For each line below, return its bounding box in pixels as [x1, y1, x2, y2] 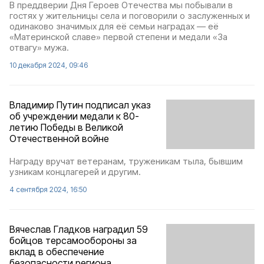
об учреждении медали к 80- [9, 110, 139, 122]
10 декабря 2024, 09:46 [9, 61, 88, 70]
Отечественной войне [9, 133, 109, 144]
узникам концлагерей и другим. [9, 166, 141, 178]
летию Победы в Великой [9, 121, 123, 133]
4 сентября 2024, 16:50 [9, 185, 87, 194]
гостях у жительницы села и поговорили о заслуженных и [9, 10, 250, 21]
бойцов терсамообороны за [9, 235, 137, 247]
